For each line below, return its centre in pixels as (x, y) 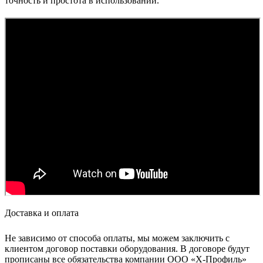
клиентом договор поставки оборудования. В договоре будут (127, 249)
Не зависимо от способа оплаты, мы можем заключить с (117, 238)
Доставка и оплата (42, 213)
